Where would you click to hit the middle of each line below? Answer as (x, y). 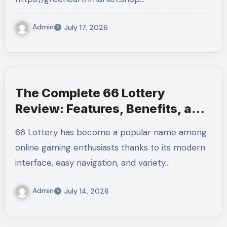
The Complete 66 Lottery (90, 93)
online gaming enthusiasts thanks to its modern (110, 147)
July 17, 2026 (86, 27)
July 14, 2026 (86, 191)
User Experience (64, 124)
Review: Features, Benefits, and (111, 108)
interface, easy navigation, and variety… (92, 162)
